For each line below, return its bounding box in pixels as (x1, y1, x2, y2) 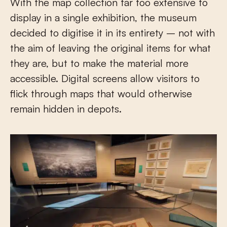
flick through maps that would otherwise (10, 87, 192, 100)
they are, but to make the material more (10, 56, 188, 69)
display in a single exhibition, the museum (10, 11, 197, 24)
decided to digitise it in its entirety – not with (10, 26, 215, 39)
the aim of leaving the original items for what (10, 41, 211, 54)
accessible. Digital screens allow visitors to (10, 71, 200, 85)
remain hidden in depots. (10, 102, 122, 115)
